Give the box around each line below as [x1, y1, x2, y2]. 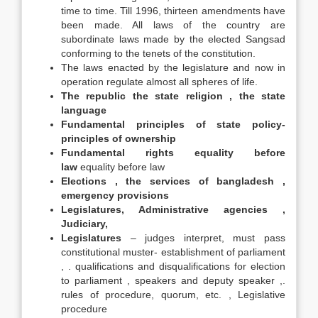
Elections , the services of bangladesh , [61, 175, 285, 187]
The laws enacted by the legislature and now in [61, 62, 285, 73]
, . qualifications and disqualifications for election [61, 261, 285, 272]
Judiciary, [61, 218, 108, 229]
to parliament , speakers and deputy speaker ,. [61, 275, 285, 286]
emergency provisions [61, 190, 169, 201]
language [61, 104, 106, 116]
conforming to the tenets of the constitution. [61, 48, 256, 59]
